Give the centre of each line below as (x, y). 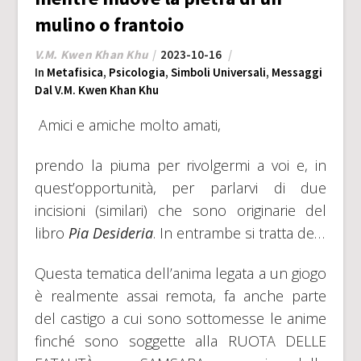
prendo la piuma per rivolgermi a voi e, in (180, 166)
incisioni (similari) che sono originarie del (180, 211)
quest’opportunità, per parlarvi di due (180, 188)
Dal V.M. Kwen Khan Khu (96, 90)
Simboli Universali (218, 73)
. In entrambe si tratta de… (239, 233)
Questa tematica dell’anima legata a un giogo (180, 274)
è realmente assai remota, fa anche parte (180, 296)
